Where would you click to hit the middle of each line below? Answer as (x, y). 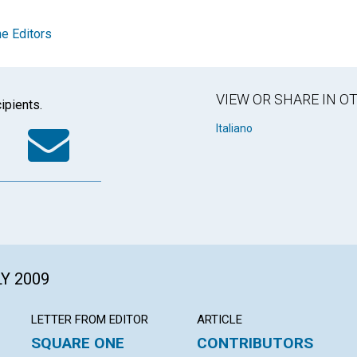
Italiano (235, 128)
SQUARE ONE (78, 343)
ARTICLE (220, 319)
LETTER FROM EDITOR (90, 319)
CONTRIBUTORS (255, 343)
